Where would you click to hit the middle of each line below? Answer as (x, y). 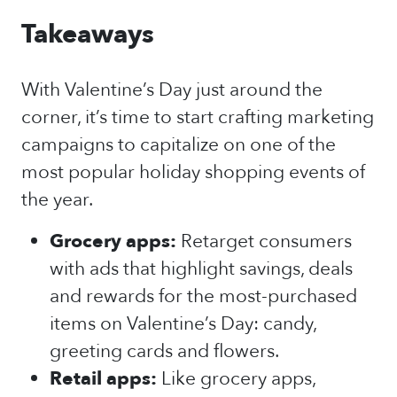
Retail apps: (103, 379)
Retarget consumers (266, 241)
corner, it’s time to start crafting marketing (198, 117)
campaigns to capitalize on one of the (179, 145)
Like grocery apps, (238, 379)
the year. (57, 200)
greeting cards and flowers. (164, 351)
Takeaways (88, 35)
